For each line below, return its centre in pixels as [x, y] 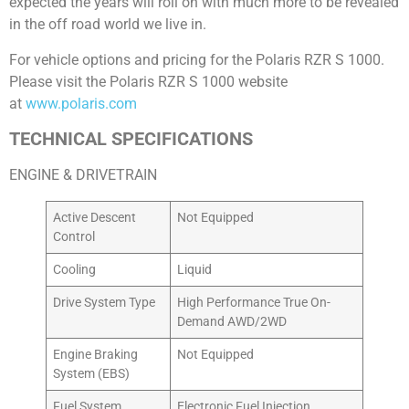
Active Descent [95, 218]
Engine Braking [96, 355]
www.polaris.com [81, 103]
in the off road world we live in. [108, 25]
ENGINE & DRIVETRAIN [83, 175]
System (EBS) [92, 374]
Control [74, 237]
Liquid [195, 270]
